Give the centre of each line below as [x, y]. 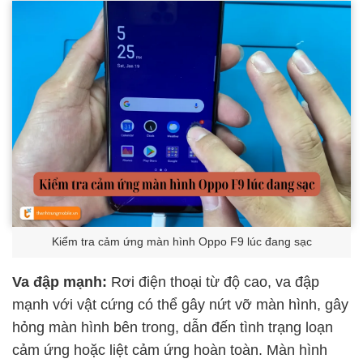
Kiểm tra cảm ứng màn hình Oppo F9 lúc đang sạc [181, 242]
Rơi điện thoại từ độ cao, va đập [213, 282]
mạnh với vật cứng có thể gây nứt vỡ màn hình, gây [180, 304]
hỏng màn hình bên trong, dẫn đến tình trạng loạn [173, 327]
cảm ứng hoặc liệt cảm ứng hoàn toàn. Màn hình [170, 350]
